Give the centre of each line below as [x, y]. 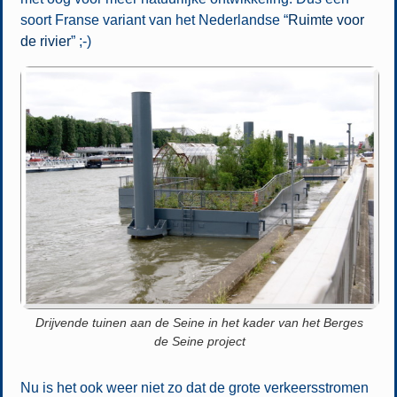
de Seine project [199, 342]
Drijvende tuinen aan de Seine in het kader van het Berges [200, 323]
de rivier [45, 41]
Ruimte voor [326, 19]
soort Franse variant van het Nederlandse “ [154, 19]
